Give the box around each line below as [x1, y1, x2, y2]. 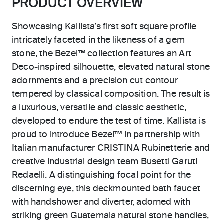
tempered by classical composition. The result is [12, 90, 210, 99]
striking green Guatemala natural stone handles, [12, 211, 209, 220]
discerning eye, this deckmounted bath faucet [12, 184, 200, 193]
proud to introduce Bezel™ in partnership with [12, 130, 200, 139]
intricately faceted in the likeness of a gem [12, 36, 185, 45]
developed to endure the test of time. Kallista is [12, 117, 206, 126]
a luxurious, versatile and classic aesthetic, [12, 103, 187, 112]
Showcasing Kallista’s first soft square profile [12, 22, 197, 31]
